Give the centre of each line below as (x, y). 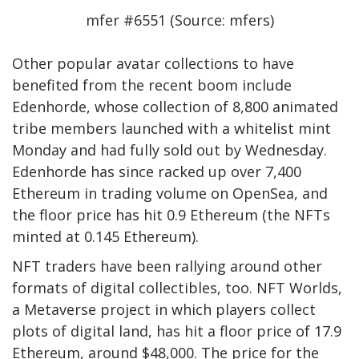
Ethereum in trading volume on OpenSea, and (170, 193)
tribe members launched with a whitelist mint (171, 128)
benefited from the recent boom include (152, 85)
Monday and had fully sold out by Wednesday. (169, 150)
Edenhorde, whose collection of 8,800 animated (175, 107)
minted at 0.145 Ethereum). (107, 236)
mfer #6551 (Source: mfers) (179, 20)
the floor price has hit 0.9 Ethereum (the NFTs (171, 215)
